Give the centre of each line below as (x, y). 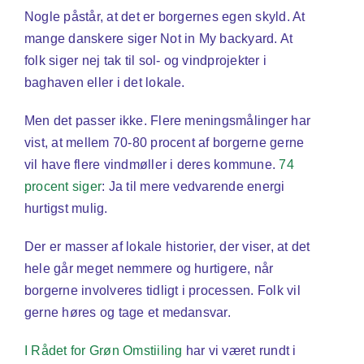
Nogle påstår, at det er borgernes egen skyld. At (165, 17)
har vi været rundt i (239, 351)
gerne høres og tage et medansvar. (127, 313)
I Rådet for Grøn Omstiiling (103, 351)
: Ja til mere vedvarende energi (193, 187)
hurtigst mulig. (66, 209)
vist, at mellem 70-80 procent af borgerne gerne (164, 143)
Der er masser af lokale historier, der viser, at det (167, 247)
